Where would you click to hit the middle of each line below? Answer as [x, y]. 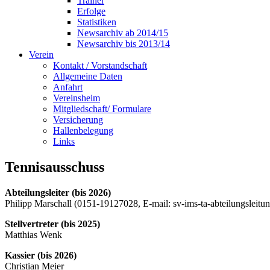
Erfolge [91, 11]
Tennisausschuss [55, 167]
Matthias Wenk [33, 234]
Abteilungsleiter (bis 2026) [58, 192]
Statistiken [97, 22]
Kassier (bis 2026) [41, 255]
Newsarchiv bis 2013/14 [124, 44]
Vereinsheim [77, 98]
